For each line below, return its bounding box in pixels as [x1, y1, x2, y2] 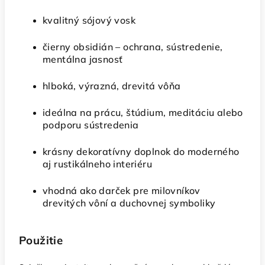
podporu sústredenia [43, 119, 139, 131]
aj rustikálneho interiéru [43, 158, 152, 170]
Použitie [19, 233, 63, 247]
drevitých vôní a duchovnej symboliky [43, 197, 216, 209]
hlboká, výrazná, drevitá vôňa [43, 80, 181, 92]
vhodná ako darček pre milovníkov [43, 185, 201, 196]
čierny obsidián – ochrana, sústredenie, [43, 41, 223, 53]
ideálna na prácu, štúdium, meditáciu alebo [43, 106, 243, 118]
